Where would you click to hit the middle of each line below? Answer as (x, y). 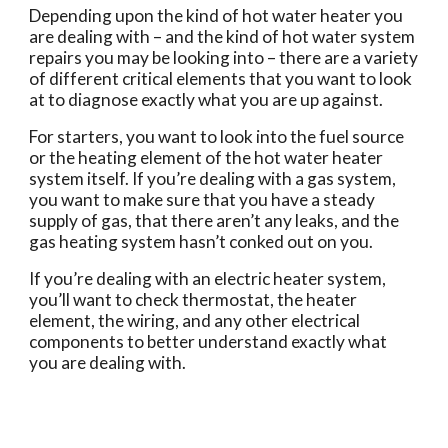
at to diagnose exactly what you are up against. (206, 99)
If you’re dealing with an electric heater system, (208, 278)
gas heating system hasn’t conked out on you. (201, 241)
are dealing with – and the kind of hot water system (222, 36)
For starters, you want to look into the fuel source (217, 136)
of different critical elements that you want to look (221, 78)
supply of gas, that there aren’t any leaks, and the (214, 220)
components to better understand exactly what (208, 341)
